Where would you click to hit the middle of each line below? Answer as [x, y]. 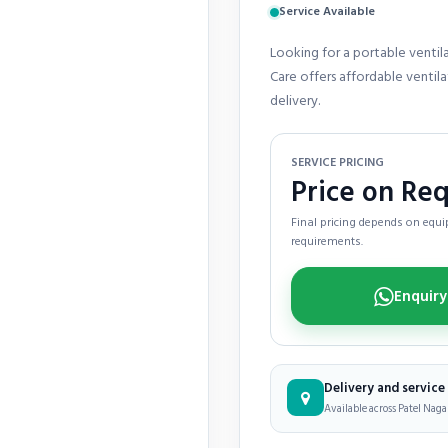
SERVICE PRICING [337, 162]
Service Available [327, 11]
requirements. [327, 241]
